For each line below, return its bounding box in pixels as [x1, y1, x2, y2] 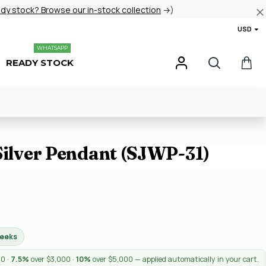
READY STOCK [6, 57, 74, 68]
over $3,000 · [29, 254, 76, 264]
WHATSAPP [37, 45, 68, 51]
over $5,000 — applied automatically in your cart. [91, 254, 259, 264]
